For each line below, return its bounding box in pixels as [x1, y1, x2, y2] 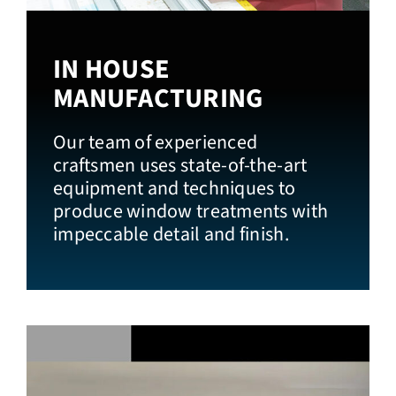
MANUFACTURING [52, 79, 263, 118]
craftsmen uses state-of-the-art [52, 150, 308, 179]
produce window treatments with [52, 196, 329, 225]
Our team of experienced [52, 127, 258, 156]
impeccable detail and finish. [52, 219, 289, 248]
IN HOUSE [52, 49, 171, 88]
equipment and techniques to [52, 173, 296, 202]
